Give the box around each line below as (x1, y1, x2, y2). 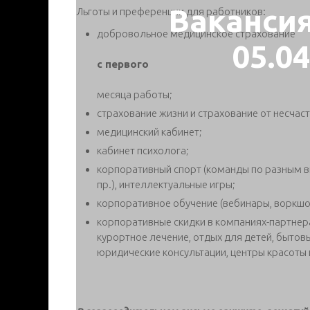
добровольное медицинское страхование (97, 27, 295, 39)
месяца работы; (97, 88, 172, 100)
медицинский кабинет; (97, 125, 202, 138)
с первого (97, 57, 149, 70)
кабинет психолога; (97, 144, 189, 156)
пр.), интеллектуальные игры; (97, 178, 235, 190)
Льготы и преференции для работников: (76, 5, 266, 17)
